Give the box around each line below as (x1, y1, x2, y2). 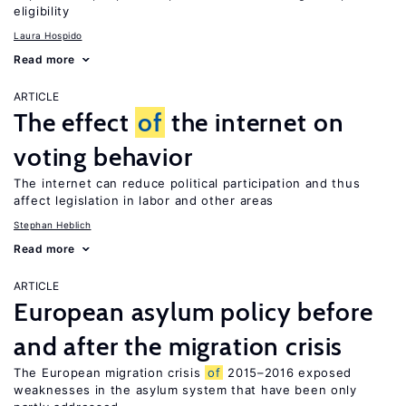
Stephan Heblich (14, 219, 92, 230)
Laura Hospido (14, 30, 82, 41)
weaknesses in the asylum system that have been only (14, 382, 357, 397)
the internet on (164, 107, 344, 138)
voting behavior (14, 141, 193, 172)
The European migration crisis (14, 365, 205, 380)
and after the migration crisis (14, 331, 343, 362)
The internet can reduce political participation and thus (14, 176, 361, 190)
